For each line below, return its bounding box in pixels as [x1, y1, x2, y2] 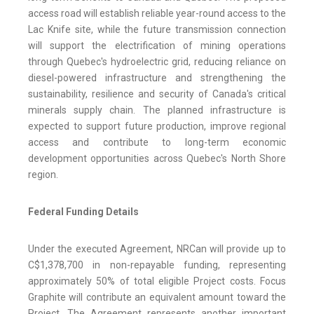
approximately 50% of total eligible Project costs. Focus [28, 275, 286, 287]
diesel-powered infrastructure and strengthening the [28, 72, 286, 84]
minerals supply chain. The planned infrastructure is [28, 104, 286, 116]
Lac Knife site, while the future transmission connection [28, 24, 286, 36]
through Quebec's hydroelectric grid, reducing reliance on [28, 56, 286, 68]
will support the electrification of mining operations [28, 40, 286, 52]
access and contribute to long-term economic [28, 137, 286, 149]
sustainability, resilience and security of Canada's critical [28, 88, 286, 100]
